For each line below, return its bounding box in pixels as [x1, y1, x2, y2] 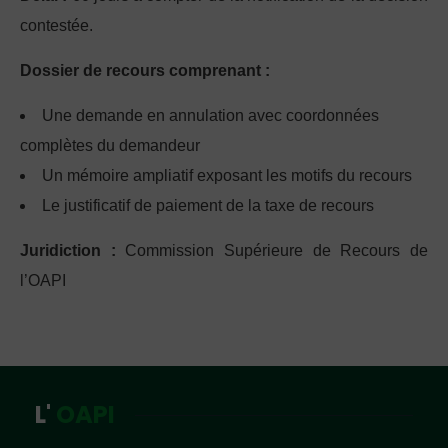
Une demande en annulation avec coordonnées [42, 107, 379, 125]
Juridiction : [20, 242, 116, 260]
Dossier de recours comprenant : [20, 62, 270, 80]
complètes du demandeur [20, 137, 200, 155]
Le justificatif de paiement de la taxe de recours [42, 197, 374, 215]
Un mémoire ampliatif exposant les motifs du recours [42, 167, 412, 185]
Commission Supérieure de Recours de [115, 242, 429, 260]
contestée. [20, 17, 93, 35]
